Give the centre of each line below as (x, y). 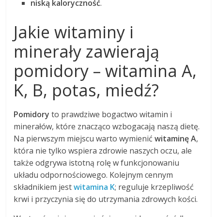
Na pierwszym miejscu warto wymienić (84, 139)
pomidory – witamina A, (105, 71)
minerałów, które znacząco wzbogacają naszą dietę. (107, 127)
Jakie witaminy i (74, 32)
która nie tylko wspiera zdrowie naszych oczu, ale (103, 151)
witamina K (94, 187)
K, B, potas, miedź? (86, 90)
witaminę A (176, 139)
